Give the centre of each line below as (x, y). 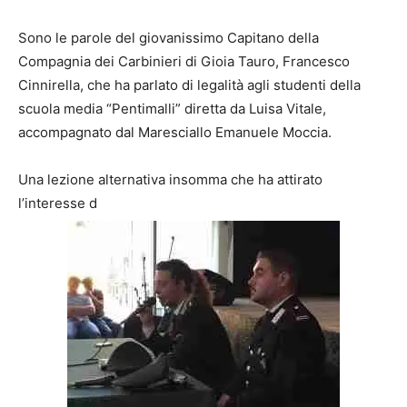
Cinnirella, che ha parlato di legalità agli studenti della (189, 84)
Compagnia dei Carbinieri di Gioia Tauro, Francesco (184, 61)
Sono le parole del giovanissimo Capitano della (169, 37)
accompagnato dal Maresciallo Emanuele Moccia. (175, 132)
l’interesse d (58, 203)
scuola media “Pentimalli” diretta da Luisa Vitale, (172, 108)
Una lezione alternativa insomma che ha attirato (170, 179)
